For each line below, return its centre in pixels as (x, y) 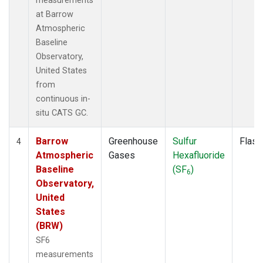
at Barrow (55, 14)
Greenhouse (133, 141)
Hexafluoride (199, 155)
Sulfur (185, 141)
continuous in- (63, 99)
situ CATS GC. (62, 113)
